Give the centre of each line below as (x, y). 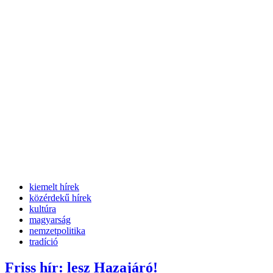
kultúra (43, 209)
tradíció (44, 242)
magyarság (50, 220)
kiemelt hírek (54, 187)
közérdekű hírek (60, 198)
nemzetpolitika (57, 231)
